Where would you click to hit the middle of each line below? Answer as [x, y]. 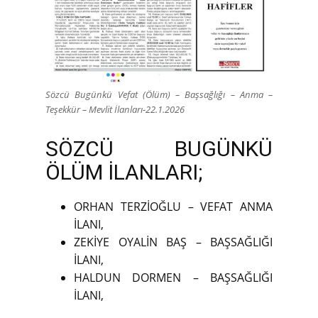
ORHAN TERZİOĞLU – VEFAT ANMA [173, 206]
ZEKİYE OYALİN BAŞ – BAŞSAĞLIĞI [173, 242]
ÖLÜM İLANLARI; [124, 172]
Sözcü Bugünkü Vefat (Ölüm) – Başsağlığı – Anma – [159, 94]
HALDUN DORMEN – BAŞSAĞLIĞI [173, 277]
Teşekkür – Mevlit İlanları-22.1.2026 [115, 109]
